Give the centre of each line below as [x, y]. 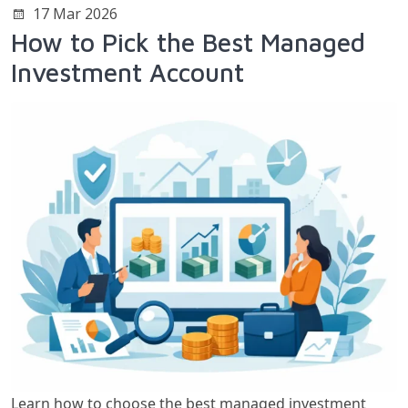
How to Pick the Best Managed [188, 42]
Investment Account [127, 72]
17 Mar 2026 [75, 14]
